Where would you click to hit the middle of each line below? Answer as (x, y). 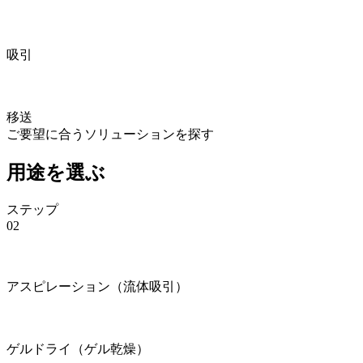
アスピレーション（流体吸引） (97, 286)
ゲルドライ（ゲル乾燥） (78, 348)
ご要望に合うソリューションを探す (110, 134)
